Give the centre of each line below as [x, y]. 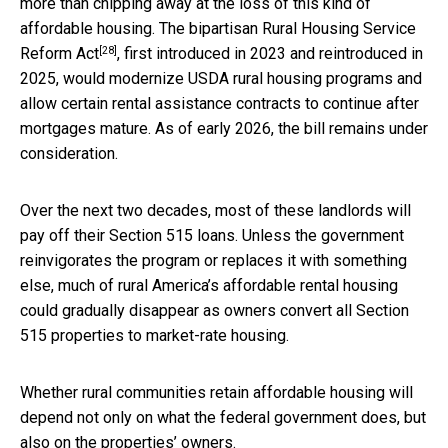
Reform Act [59, 53]
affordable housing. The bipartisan [141, 28]
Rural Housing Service [339, 28]
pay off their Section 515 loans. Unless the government [212, 235]
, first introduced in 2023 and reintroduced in [270, 53]
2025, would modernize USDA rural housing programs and [221, 78]
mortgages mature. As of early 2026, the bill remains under [224, 128]
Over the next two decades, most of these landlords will [215, 210]
